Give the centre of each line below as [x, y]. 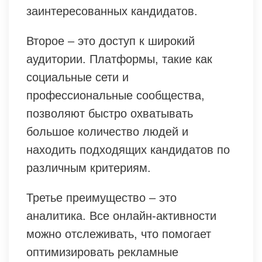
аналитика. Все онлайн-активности [121, 216]
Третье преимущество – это [101, 197]
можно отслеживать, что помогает [119, 234]
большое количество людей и [107, 131]
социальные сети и [77, 77]
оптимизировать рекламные [102, 252]
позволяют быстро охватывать [110, 113]
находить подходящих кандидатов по [128, 149]
